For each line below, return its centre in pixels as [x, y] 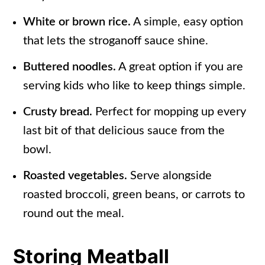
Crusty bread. [58, 112]
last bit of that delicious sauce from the [124, 131]
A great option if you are [180, 67]
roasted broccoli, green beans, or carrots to [134, 195]
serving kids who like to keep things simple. [135, 86]
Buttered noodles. [70, 67]
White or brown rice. [77, 22]
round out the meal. [74, 214]
